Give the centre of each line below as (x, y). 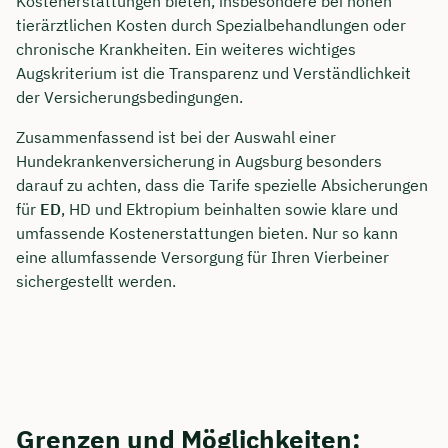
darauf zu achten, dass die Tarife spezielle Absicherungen (222, 184)
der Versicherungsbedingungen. (129, 96)
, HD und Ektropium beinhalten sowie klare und (229, 208)
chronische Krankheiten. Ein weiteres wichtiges (186, 48)
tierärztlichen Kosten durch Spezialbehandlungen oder (211, 24)
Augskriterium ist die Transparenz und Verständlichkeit (213, 72)
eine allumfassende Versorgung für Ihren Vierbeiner (202, 256)
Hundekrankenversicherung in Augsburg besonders (199, 160)
